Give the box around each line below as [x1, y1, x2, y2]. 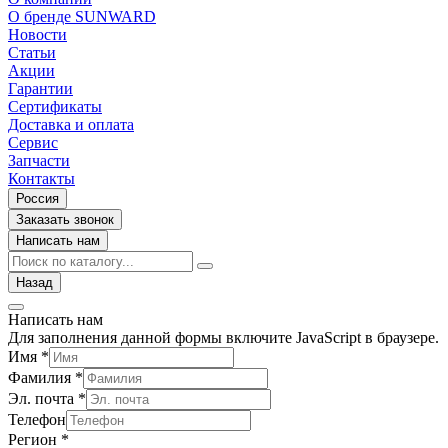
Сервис [8, 134, 58, 152]
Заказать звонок [16, 212, 114, 228]
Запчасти [8, 152, 70, 170]
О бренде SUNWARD [8, 8, 156, 26]
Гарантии [8, 80, 73, 98]
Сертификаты [8, 98, 102, 116]
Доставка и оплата [8, 116, 134, 134]
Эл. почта [8, 390, 78, 408]
